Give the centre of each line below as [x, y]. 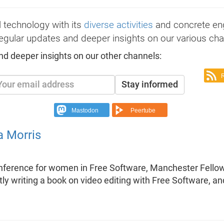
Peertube [143, 111]
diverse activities [118, 24]
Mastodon [85, 111]
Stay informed [149, 84]
